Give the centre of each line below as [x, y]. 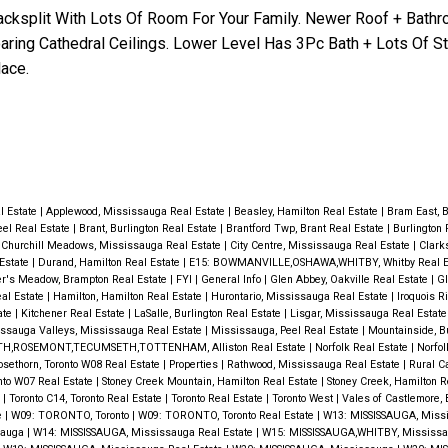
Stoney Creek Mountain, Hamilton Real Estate [211, 382]
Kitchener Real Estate [74, 314]
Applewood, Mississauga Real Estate [136, 212]
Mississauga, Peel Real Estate [286, 331]
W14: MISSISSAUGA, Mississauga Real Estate [144, 433]
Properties [194, 365]
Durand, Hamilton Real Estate [110, 263]
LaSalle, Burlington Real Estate [208, 314]
